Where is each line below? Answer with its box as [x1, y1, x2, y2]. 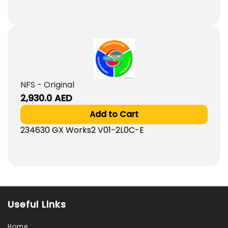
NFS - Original [20, 78, 74, 91]
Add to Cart [90, 108, 138, 120]
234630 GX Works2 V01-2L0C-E [20, 124, 144, 136]
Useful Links [8, 197, 66, 211]
